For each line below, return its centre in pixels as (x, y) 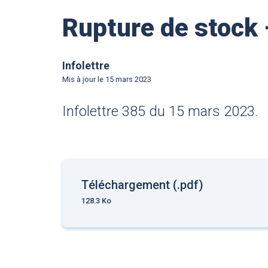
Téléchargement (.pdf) (142, 185)
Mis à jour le (83, 79)
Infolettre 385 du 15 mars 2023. (160, 111)
